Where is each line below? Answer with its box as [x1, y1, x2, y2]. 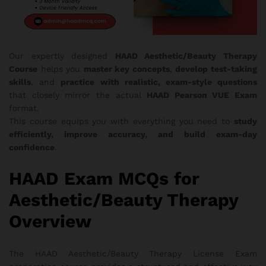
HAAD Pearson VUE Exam [147, 90, 257, 100]
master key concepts [83, 64, 170, 74]
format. [9, 103, 39, 113]
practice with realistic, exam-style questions [61, 77, 258, 87]
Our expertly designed [9, 50, 115, 61]
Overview [9, 211, 91, 232]
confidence [9, 142, 55, 152]
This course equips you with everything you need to [9, 116, 234, 126]
